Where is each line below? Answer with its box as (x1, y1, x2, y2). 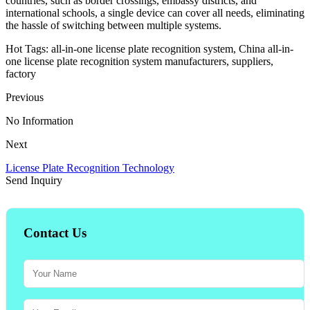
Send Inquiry (6, 174, 62, 186)
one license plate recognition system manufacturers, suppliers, (6, 55, 273, 67)
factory (6, 67, 36, 80)
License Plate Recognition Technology (6, 161, 174, 174)
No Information (6, 114, 73, 127)
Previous (6, 91, 44, 103)
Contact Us (24, 225, 86, 240)
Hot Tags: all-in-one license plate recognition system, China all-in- (6, 42, 293, 55)
